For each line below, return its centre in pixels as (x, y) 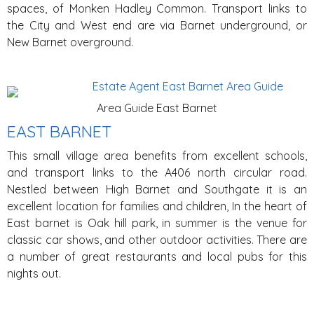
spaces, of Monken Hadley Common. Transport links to (157, 8)
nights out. (35, 273)
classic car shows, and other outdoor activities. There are (157, 240)
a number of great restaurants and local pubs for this (157, 257)
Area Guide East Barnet (157, 108)
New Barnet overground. (70, 42)
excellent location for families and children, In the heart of (157, 206)
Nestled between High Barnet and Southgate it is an (157, 189)
